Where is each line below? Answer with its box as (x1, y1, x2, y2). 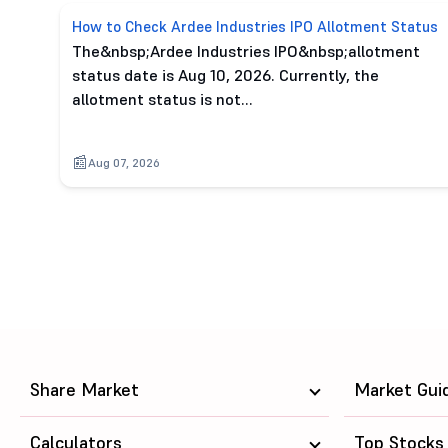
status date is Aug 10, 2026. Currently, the (72, 65, 379, 85)
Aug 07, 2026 (88, 155, 160, 170)
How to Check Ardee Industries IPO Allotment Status (72, 17, 438, 36)
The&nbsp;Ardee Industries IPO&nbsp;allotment (72, 41, 420, 61)
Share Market (30, 378, 139, 401)
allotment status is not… (72, 89, 252, 109)
